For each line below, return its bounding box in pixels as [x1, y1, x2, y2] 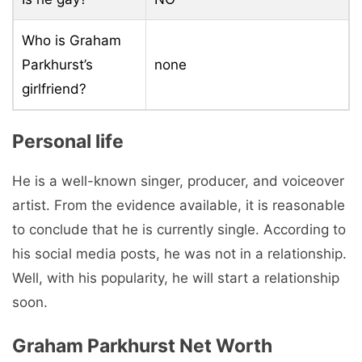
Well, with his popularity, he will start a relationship [12, 270, 339, 287]
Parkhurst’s [22, 56, 93, 73]
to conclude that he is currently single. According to [12, 221, 346, 238]
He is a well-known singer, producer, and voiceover [12, 173, 344, 190]
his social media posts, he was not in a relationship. [12, 246, 347, 263]
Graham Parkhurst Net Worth [12, 334, 272, 357]
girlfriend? [22, 80, 86, 97]
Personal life [12, 130, 124, 154]
